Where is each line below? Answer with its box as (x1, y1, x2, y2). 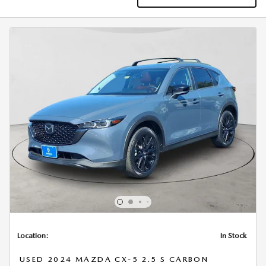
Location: (17, 231, 49, 240)
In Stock (220, 231, 246, 240)
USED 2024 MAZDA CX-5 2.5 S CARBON (20, 255, 209, 264)
